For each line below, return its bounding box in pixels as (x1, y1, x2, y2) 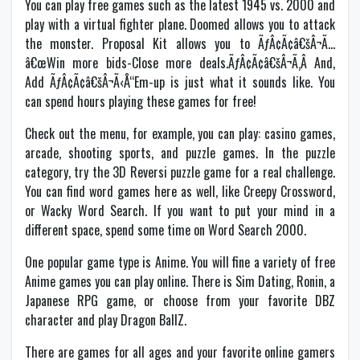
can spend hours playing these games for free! (25, 92, 256, 111)
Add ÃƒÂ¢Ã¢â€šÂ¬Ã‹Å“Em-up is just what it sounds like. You (25, 72, 335, 92)
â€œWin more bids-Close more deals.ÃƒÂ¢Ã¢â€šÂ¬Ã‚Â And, (25, 53, 335, 72)
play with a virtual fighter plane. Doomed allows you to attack (25, 14, 335, 34)
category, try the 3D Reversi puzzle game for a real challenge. (25, 162, 335, 182)
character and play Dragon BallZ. (25, 310, 186, 329)
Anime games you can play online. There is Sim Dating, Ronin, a (25, 272, 335, 291)
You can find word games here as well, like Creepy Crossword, (25, 182, 335, 201)
